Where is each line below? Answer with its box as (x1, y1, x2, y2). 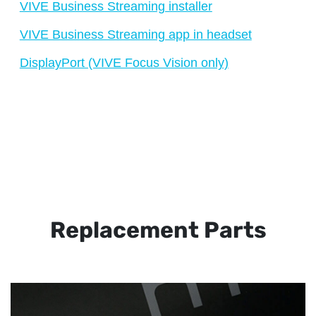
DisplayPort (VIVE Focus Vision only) (19, 55, 229, 70)
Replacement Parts (49, 217, 267, 244)
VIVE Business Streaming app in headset (19, 27, 252, 42)
